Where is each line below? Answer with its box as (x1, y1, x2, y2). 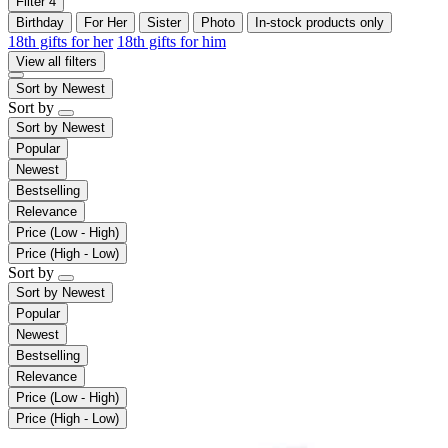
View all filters (16, 53, 97, 69)
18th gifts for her (8, 32, 113, 50)
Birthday (16, 14, 64, 30)
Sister (147, 14, 181, 30)
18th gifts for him (117, 32, 226, 50)
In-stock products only (255, 14, 384, 30)
